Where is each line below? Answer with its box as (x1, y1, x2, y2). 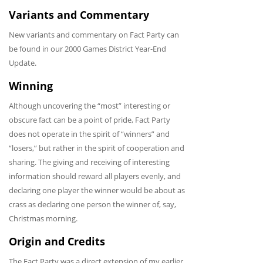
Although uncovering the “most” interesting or (9, 100, 170, 112)
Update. (9, 58, 36, 69)
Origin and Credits (9, 234, 105, 249)
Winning (9, 79, 53, 93)
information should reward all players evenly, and (9, 171, 181, 182)
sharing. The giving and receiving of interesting (9, 157, 170, 168)
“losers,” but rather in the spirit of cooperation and (9, 143, 184, 154)
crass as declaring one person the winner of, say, (9, 199, 176, 210)
